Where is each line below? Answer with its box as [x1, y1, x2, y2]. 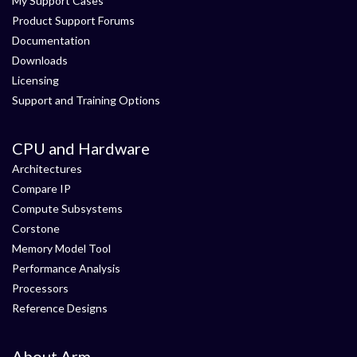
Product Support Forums [12, 14, 135, 27]
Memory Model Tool [12, 241, 111, 255]
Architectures [12, 162, 82, 175]
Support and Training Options [12, 93, 160, 107]
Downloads [12, 53, 68, 67]
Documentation [12, 33, 90, 47]
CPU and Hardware [12, 139, 150, 158]
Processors [12, 281, 69, 295]
